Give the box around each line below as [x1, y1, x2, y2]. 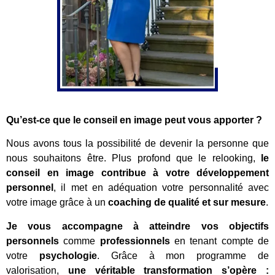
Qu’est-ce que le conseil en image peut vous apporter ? [6, 114, 262, 125]
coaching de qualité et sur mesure [108, 197, 266, 208]
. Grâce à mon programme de [96, 250, 269, 261]
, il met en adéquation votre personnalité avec [53, 182, 269, 193]
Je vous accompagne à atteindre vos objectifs [6, 220, 269, 231]
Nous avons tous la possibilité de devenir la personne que [6, 138, 269, 149]
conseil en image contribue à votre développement [6, 168, 269, 179]
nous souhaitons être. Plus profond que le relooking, [6, 153, 261, 164]
